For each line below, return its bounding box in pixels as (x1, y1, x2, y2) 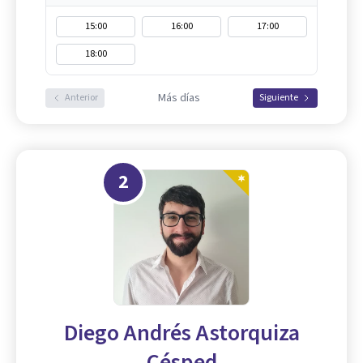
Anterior (65, 91, 98, 105)
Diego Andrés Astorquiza (63, 317, 300, 349)
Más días (157, 90, 200, 106)
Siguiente (259, 91, 298, 105)
